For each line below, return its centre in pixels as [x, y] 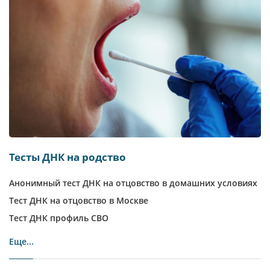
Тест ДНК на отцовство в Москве [79, 200]
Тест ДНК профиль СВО [59, 218]
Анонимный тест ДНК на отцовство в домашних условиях [133, 183]
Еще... [21, 241]
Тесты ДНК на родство [67, 157]
